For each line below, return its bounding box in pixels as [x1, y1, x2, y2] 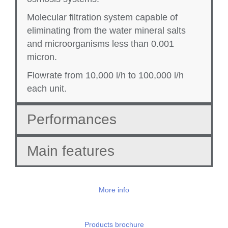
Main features [27, 143, 115, 159]
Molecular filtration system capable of [27, 12, 178, 23]
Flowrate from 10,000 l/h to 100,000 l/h [27, 70, 184, 81]
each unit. [27, 83, 67, 94]
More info [99, 186, 129, 194]
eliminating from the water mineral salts [27, 25, 186, 36]
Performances [27, 111, 117, 128]
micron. [27, 52, 57, 63]
